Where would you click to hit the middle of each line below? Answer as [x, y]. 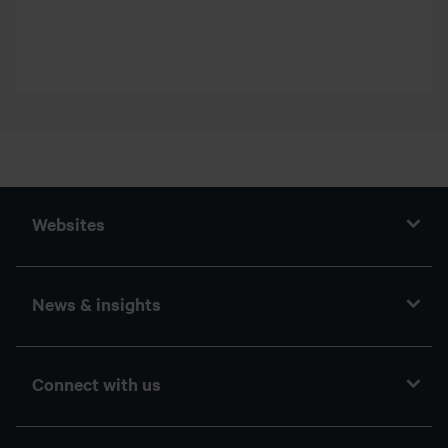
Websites [68, 224]
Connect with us [96, 384]
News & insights [96, 304]
